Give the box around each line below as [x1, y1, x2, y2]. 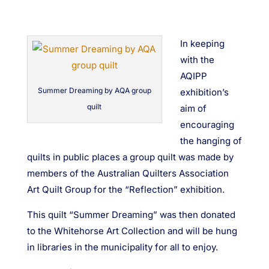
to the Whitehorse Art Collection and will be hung [26, 225, 237, 237]
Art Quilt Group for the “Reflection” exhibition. [26, 184, 225, 196]
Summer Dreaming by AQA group [37, 86, 151, 95]
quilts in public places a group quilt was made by [26, 151, 234, 163]
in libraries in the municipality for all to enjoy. [26, 241, 218, 253]
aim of [180, 103, 207, 115]
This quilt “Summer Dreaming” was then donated [26, 209, 235, 221]
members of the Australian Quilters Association [26, 168, 229, 180]
